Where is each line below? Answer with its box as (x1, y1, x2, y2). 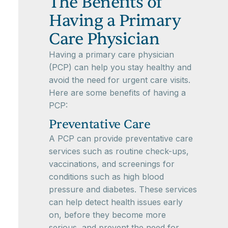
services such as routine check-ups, (49, 146, 189, 157)
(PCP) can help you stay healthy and (49, 62, 191, 73)
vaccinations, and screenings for (49, 159, 175, 169)
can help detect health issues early (49, 197, 183, 208)
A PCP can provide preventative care (49, 133, 193, 144)
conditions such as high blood (49, 172, 164, 182)
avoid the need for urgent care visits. (49, 75, 190, 85)
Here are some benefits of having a (49, 88, 186, 98)
